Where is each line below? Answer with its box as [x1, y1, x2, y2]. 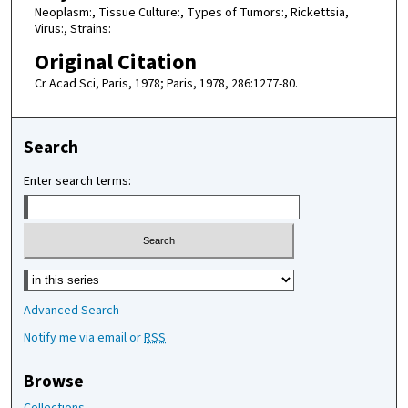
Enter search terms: [24, 172, 132, 191]
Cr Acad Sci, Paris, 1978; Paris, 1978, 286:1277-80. [34, 74, 298, 93]
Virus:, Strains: [34, 19, 111, 38]
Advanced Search [24, 301, 120, 320]
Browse [24, 368, 85, 394]
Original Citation [34, 46, 197, 78]
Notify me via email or [24, 328, 145, 347]
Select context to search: [24, 265, 162, 284]
